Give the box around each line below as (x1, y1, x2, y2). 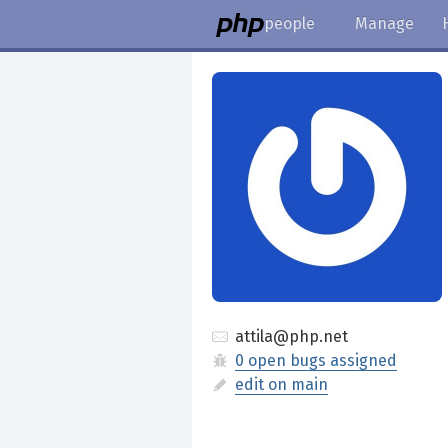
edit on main (235, 375, 329, 394)
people (264, 14, 315, 33)
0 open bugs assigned (235, 351, 398, 370)
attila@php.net (231, 327, 349, 346)
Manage (355, 14, 414, 33)
